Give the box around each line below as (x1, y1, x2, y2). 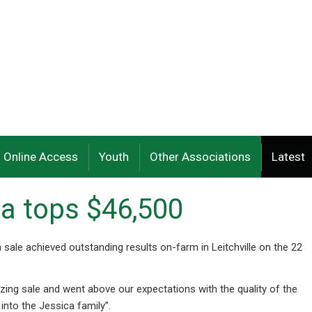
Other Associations (149, 150, 251, 164)
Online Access (3, 150, 78, 164)
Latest (271, 150, 305, 164)
